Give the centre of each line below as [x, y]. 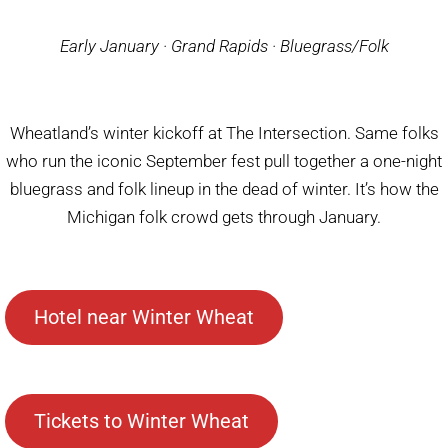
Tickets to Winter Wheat [141, 421]
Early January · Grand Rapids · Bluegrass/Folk [224, 45]
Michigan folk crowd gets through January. [224, 216]
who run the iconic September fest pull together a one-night [224, 160]
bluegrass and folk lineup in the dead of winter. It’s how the [224, 188]
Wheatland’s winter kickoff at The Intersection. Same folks [224, 132]
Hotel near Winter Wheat [143, 317]
